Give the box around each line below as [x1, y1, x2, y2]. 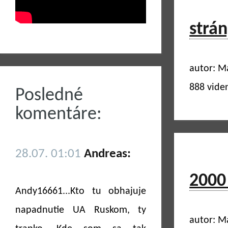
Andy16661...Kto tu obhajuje [15, 186, 147, 196]
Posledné [15, 87, 83, 105]
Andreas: [84, 148, 131, 160]
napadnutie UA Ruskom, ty [15, 205, 147, 215]
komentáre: [15, 105, 102, 124]
